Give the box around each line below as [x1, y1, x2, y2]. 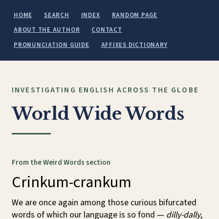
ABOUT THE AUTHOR [14, 25, 80, 35]
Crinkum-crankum [12, 171, 131, 194]
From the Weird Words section [12, 157, 110, 168]
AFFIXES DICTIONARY [101, 40, 168, 49]
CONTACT [91, 25, 122, 35]
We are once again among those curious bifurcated [12, 197, 197, 209]
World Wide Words [12, 103, 184, 125]
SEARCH [44, 10, 69, 20]
